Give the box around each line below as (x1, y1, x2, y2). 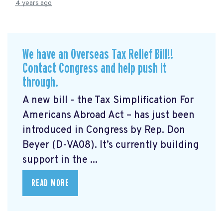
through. (22, 75, 58, 90)
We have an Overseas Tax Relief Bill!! (22, 47, 175, 62)
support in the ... (22, 154, 98, 167)
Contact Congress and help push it (22, 61, 167, 76)
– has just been (126, 109, 195, 122)
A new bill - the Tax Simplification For (22, 94, 194, 108)
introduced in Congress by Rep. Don (22, 124, 185, 137)
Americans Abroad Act (22, 109, 126, 122)
